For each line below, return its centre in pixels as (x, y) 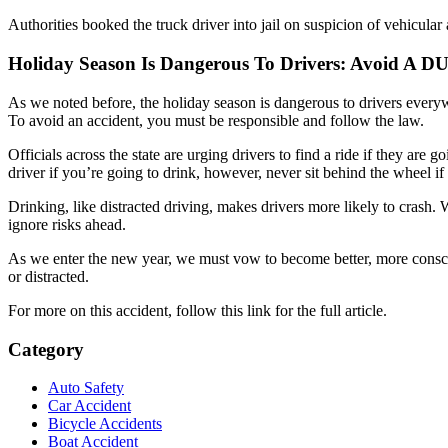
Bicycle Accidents (105, 424)
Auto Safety (86, 388)
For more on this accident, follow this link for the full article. (197, 310)
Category (46, 349)
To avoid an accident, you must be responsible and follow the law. (216, 120)
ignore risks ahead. (67, 224)
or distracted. (48, 276)
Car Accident (89, 406)
